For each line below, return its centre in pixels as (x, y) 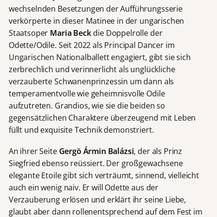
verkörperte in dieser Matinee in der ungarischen (96, 21)
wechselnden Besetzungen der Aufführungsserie (95, 8)
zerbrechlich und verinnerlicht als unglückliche (92, 69)
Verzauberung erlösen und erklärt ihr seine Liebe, (97, 199)
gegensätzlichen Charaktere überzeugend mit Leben (102, 117)
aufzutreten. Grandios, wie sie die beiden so (87, 105)
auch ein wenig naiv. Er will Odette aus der (84, 187)
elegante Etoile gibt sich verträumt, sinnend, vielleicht (104, 175)
